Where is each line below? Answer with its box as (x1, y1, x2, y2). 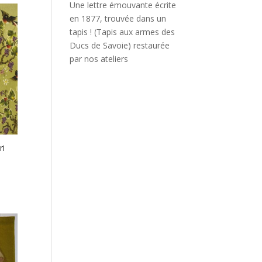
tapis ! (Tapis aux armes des (70, 26, 175, 37)
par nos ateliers (70, 53, 129, 64)
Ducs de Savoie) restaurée (70, 40, 170, 51)
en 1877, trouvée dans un (70, 13, 167, 24)
